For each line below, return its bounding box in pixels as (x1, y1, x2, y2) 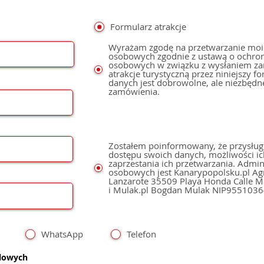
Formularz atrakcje (110, 21, 186, 32)
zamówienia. (108, 85, 160, 97)
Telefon (127, 228, 157, 240)
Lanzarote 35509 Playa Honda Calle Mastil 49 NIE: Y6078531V (108, 175, 151, 187)
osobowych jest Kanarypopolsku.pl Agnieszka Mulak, (108, 166, 252, 178)
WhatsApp (41, 228, 83, 240)
